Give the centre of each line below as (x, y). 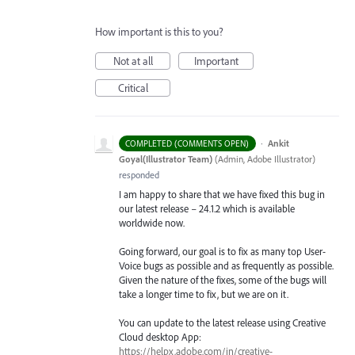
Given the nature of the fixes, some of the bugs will (223, 279)
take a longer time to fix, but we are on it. (204, 294)
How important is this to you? (159, 31)
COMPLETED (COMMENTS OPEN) (187, 143)
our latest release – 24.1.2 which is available (207, 208)
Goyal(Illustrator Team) (166, 158)
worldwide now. (152, 222)
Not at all (133, 61)
